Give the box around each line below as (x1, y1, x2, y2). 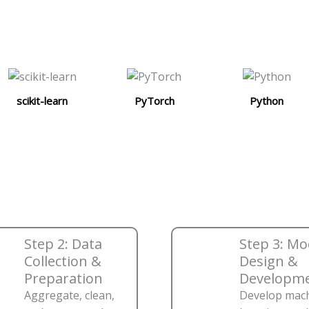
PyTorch (134, 94, 175, 108)
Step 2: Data (24, 235, 102, 254)
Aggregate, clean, (24, 288, 114, 303)
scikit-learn (17, 94, 68, 108)
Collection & (24, 252, 101, 271)
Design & (239, 252, 298, 271)
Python (250, 94, 284, 108)
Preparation (24, 269, 103, 288)
